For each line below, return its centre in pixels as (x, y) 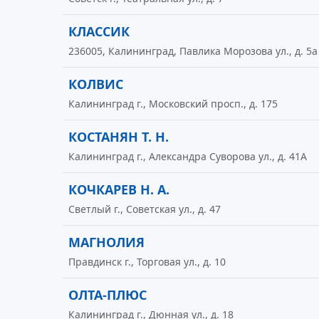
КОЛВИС (96, 84)
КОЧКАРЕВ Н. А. (119, 189)
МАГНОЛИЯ (106, 242)
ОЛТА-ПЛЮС (108, 295)
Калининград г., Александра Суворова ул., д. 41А (188, 156)
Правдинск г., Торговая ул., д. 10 (147, 262)
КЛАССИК (99, 31)
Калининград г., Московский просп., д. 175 (173, 104)
